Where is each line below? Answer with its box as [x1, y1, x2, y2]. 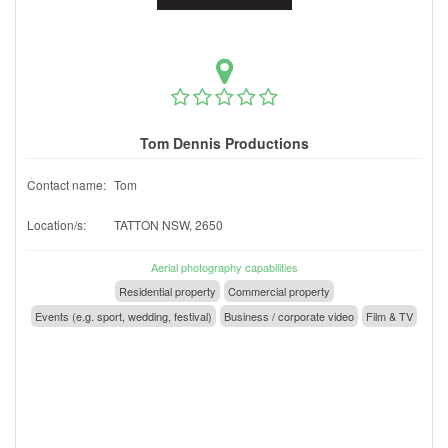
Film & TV [366, 307, 413, 324]
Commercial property [227, 282, 330, 299]
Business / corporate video [224, 307, 354, 324]
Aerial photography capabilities [150, 258, 298, 275]
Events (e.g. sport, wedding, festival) [35, 307, 212, 324]
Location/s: [27, 215, 86, 233]
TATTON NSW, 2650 [114, 215, 223, 233]
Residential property [118, 282, 216, 299]
